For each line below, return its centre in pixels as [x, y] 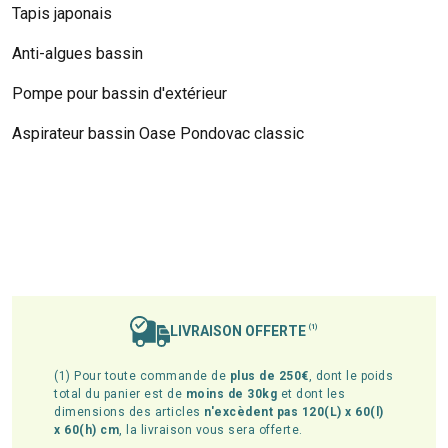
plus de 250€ [269, 376]
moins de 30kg [231, 394]
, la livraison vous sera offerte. [211, 430]
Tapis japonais [62, 13]
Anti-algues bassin [77, 53]
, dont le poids [351, 376]
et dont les [311, 394]
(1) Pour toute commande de [142, 376]
